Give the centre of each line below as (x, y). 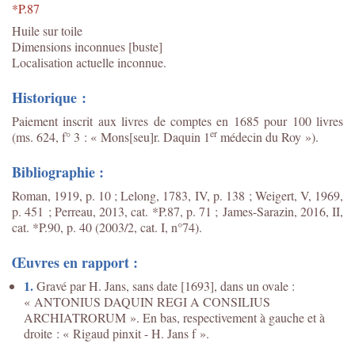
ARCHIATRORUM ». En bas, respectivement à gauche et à (174, 317)
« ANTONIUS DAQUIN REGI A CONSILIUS (147, 301)
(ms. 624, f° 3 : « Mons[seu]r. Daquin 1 (111, 136)
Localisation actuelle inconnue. (89, 62)
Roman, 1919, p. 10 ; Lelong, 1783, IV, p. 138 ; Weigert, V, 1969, (177, 195)
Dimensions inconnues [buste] (87, 46)
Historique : (49, 97)
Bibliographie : (58, 172)
